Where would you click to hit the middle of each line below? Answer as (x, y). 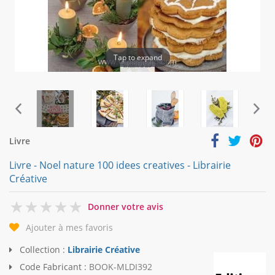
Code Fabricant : (53, 267)
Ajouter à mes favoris (69, 228)
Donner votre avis (126, 207)
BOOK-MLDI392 (121, 267)
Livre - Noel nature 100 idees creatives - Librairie (120, 165)
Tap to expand (137, 57)
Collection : (42, 250)
